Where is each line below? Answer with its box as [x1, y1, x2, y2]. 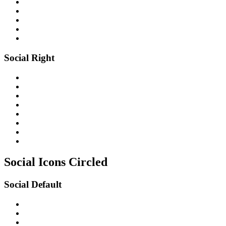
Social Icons [4, 155, 69, 169]
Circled [69, 155, 107, 169]
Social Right [4, 52, 54, 63]
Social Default [4, 179, 62, 190]
